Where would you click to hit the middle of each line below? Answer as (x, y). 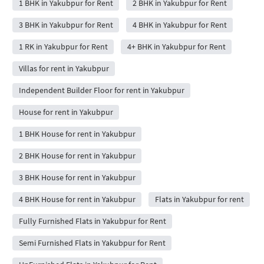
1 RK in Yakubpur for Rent (63, 47)
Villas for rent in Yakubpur (64, 68)
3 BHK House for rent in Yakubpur (77, 177)
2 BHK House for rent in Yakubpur (77, 156)
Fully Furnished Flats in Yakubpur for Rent (92, 221)
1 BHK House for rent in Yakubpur (77, 134)
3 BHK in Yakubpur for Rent (66, 25)
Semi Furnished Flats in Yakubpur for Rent (92, 243)
